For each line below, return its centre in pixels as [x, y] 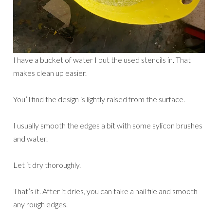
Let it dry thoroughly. [47, 164]
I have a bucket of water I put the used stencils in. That [102, 59]
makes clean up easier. [50, 73]
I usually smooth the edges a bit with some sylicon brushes [108, 125]
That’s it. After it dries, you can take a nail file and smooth [105, 191]
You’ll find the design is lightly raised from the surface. [99, 99]
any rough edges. [40, 204]
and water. [30, 138]
